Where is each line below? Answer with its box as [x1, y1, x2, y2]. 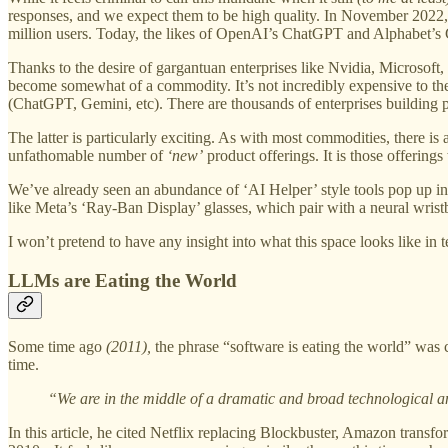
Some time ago [8, 337, 106, 355]
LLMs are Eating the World [8, 270, 237, 292]
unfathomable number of [8, 147, 167, 165]
